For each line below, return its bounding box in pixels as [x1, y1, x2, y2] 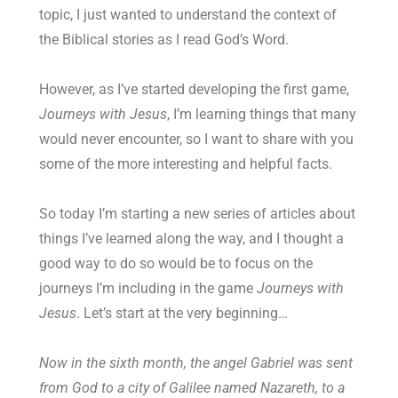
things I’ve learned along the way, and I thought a [39, 230, 345, 248]
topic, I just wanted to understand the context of [39, 6, 338, 24]
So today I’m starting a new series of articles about [39, 205, 356, 223]
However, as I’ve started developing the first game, [39, 81, 350, 99]
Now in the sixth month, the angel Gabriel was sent [39, 354, 354, 372]
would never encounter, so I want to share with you [39, 131, 354, 148]
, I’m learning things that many [167, 106, 357, 123]
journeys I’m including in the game [39, 280, 258, 298]
